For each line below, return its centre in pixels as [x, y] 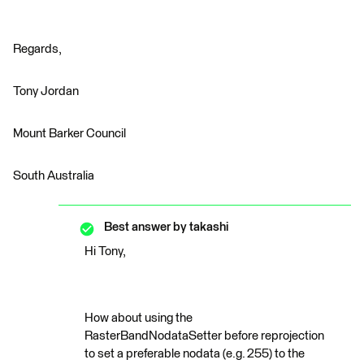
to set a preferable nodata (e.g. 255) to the [195, 354]
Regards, [37, 49]
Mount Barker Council [69, 134]
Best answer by [145, 227]
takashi [208, 227]
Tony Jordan [46, 91]
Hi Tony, [105, 251]
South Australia [54, 176]
